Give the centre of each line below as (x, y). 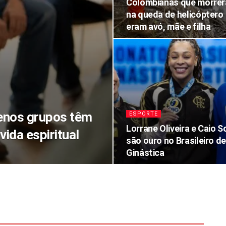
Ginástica (145, 153)
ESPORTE (144, 114)
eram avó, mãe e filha (168, 26)
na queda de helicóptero (175, 14)
